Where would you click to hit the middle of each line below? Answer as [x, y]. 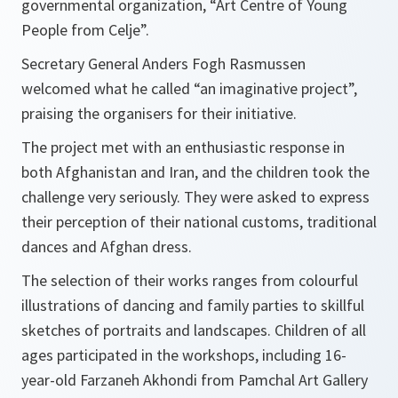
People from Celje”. [85, 30]
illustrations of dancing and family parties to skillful [193, 305]
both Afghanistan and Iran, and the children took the [195, 172]
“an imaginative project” [274, 88]
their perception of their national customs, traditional [199, 222]
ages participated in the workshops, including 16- [184, 355]
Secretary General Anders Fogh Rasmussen [163, 64]
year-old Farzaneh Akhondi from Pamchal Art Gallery [195, 380]
